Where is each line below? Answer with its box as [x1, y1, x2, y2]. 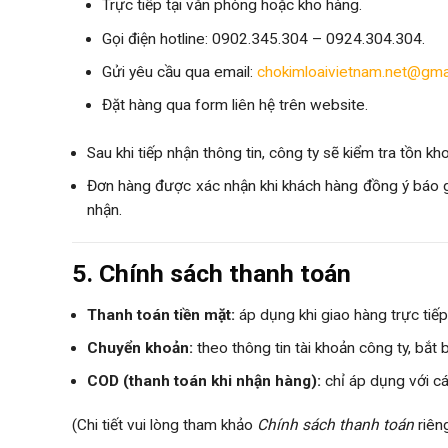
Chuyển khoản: [87, 338, 193, 357]
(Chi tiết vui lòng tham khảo [72, 416, 257, 435]
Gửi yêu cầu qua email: [102, 63, 257, 82]
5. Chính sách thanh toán [72, 259, 351, 289]
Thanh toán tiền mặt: [87, 305, 235, 324]
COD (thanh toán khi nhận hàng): [87, 372, 321, 391]
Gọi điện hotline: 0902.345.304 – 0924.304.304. [102, 29, 425, 48]
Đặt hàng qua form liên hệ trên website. [102, 96, 368, 115]
